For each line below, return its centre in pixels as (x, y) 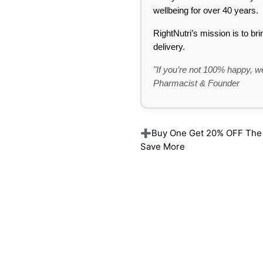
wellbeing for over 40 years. (206, 10)
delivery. (169, 46)
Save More (163, 146)
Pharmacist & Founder (196, 83)
